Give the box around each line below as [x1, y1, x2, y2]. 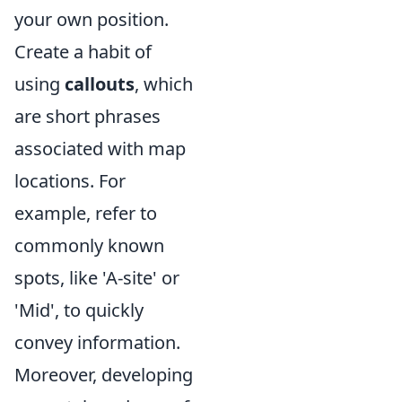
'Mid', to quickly [14, 298, 144, 322]
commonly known [14, 233, 164, 258]
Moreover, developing [14, 363, 193, 387]
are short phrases [14, 104, 161, 128]
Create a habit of [14, 39, 152, 64]
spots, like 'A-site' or [14, 266, 179, 290]
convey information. [14, 330, 180, 354]
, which [135, 72, 193, 96]
